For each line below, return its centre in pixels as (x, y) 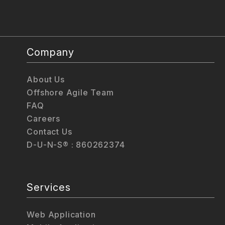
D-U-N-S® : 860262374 (76, 144)
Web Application (61, 215)
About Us (46, 79)
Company (51, 52)
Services (49, 188)
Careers (44, 118)
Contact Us (49, 131)
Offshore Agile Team (70, 92)
